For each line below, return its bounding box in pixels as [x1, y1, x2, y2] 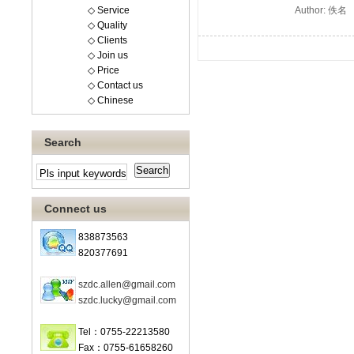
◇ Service [88, 5, 130, 16]
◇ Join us [88, 50, 128, 61]
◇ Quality [88, 20, 127, 31]
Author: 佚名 [295, 5, 347, 16]
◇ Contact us [88, 80, 143, 91]
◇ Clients [88, 35, 127, 46]
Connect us [44, 202, 107, 215]
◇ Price [88, 65, 119, 76]
